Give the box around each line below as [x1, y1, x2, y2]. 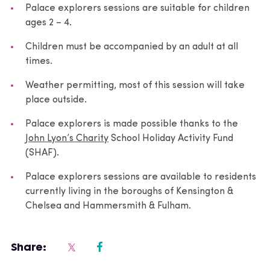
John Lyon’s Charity [25, 133, 108, 143]
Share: [11, 239, 46, 254]
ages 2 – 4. [25, 17, 72, 28]
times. [25, 56, 52, 66]
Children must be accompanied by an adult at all [25, 42, 238, 52]
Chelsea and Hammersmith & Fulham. [25, 201, 191, 211]
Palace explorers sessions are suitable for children [25, 3, 250, 13]
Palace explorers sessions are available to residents [25, 172, 256, 182]
